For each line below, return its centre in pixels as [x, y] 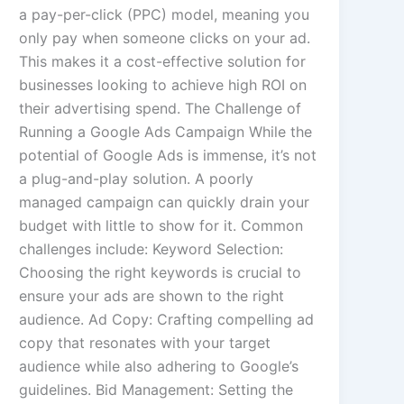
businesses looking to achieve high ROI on [163, 85]
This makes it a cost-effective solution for [163, 62]
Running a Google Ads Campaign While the [166, 132]
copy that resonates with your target [145, 343]
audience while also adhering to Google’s [159, 367]
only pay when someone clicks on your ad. [165, 38]
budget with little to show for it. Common [161, 226]
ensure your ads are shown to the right [152, 296]
